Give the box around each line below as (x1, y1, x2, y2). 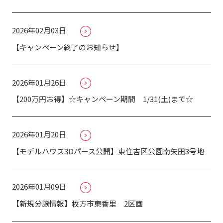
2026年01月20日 (12, 129, 66, 140)
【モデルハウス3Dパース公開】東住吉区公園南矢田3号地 (12, 146, 204, 157)
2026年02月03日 (12, 24, 66, 35)
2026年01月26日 (12, 77, 66, 88)
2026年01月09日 (12, 181, 66, 192)
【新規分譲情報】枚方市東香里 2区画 (12, 198, 143, 209)
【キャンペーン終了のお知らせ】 (12, 41, 123, 52)
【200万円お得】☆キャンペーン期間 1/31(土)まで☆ (12, 94, 193, 105)
